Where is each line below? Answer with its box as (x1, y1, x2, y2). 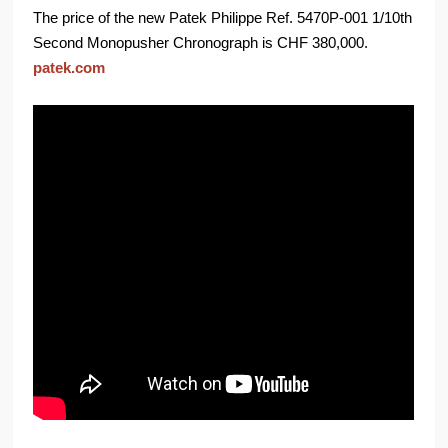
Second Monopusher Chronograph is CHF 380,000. (33, 33, 369, 51)
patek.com (33, 58, 106, 76)
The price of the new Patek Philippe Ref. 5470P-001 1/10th (33, 8, 413, 26)
